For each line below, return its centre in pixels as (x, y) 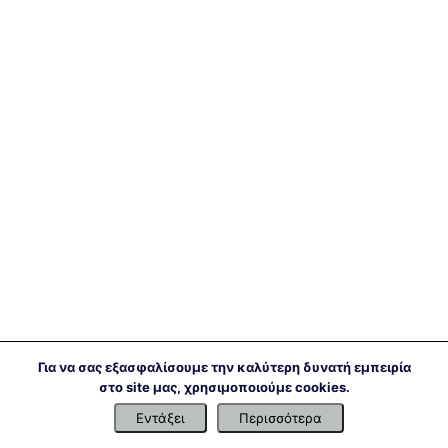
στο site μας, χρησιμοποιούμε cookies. (224, 387)
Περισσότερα (280, 418)
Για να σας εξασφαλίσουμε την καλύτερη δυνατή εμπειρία (224, 367)
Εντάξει (160, 418)
